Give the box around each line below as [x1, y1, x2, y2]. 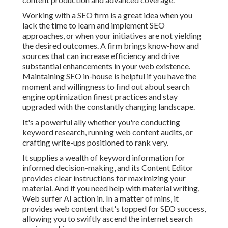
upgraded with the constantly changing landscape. [22, 102, 195, 112]
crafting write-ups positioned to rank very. [22, 137, 168, 148]
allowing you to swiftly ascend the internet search [22, 214, 193, 224]
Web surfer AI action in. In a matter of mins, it [22, 193, 179, 204]
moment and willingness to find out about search [22, 81, 190, 92]
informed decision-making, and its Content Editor [22, 163, 193, 173]
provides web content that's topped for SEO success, [22, 204, 206, 214]
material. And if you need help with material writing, [22, 183, 199, 193]
